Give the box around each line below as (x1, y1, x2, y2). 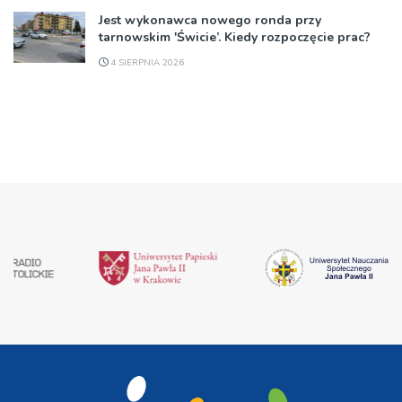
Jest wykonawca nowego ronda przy (99, 12, 321, 29)
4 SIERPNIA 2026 (108, 57, 184, 69)
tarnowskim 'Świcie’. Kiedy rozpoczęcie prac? (99, 29, 371, 46)
